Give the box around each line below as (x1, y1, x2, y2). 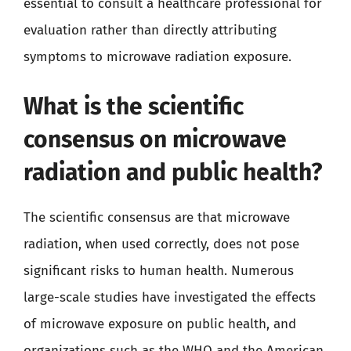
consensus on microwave (24, 125, 287, 154)
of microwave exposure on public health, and (24, 316, 296, 332)
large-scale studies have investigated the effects (24, 289, 316, 306)
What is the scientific (24, 92, 244, 121)
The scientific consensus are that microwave (24, 209, 290, 226)
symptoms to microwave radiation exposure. (24, 48, 291, 65)
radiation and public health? (24, 158, 322, 186)
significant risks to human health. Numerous (24, 262, 294, 279)
